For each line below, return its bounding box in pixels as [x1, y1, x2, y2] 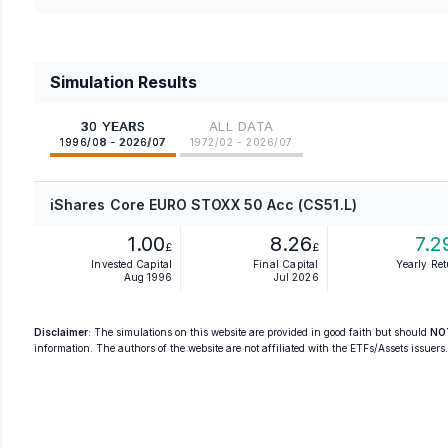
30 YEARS [80, 118, 146, 134]
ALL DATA [208, 118, 274, 134]
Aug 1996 [123, 271, 173, 283]
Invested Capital [91, 258, 173, 270]
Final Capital [253, 258, 319, 270]
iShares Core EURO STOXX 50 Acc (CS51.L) [50, 195, 357, 213]
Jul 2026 [273, 271, 319, 283]
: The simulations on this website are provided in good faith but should [88, 326, 430, 338]
